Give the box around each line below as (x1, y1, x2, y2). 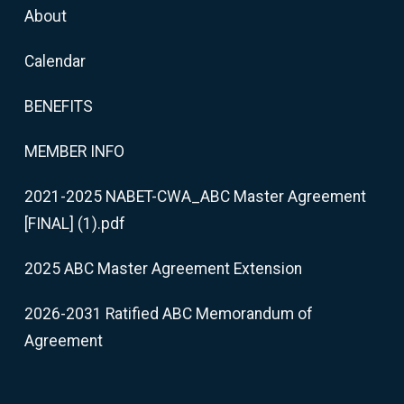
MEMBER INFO (23, 142, 124, 161)
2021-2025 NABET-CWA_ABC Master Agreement (23, 188, 366, 206)
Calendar (23, 52, 86, 70)
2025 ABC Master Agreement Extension (23, 260, 302, 278)
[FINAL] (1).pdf (23, 215, 125, 233)
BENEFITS (23, 97, 93, 115)
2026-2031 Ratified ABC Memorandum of (23, 305, 313, 323)
